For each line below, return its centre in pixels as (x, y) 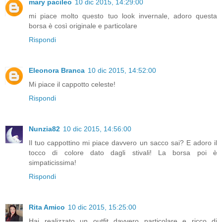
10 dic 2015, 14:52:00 (122, 70)
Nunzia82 (44, 129)
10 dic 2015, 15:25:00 (102, 207)
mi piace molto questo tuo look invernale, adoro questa (123, 16)
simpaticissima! (53, 162)
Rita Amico (47, 207)
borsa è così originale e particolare (83, 26)
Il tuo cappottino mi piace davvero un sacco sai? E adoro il (123, 142)
